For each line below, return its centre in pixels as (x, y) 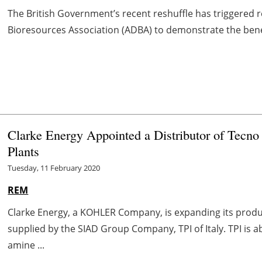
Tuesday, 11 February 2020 (54, 168)
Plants (26, 151)
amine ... (26, 245)
